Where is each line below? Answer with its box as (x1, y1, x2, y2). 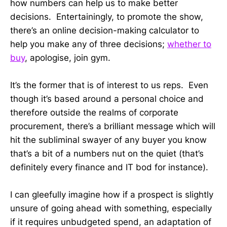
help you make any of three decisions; (10, 39, 167, 49)
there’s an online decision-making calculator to (10, 25, 199, 35)
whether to (167, 39, 211, 49)
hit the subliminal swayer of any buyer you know (10, 135, 207, 145)
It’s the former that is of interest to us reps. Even (10, 80, 208, 91)
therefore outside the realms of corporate (10, 107, 178, 118)
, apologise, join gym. (25, 53, 110, 63)
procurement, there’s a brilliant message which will (10, 121, 215, 132)
